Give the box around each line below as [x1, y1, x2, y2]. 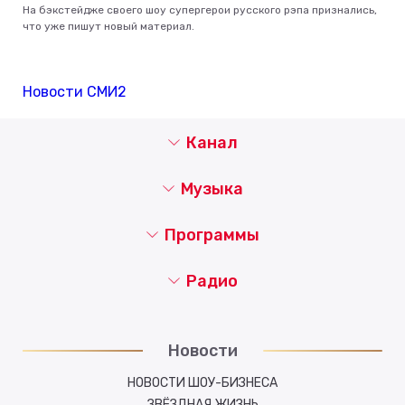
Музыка [180, 178, 243, 199]
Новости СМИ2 [23, 82, 127, 100]
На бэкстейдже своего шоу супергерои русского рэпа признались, [23, 3, 377, 16]
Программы [164, 224, 259, 245]
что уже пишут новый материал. [23, 19, 194, 33]
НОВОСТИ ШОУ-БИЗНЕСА [127, 374, 278, 391]
